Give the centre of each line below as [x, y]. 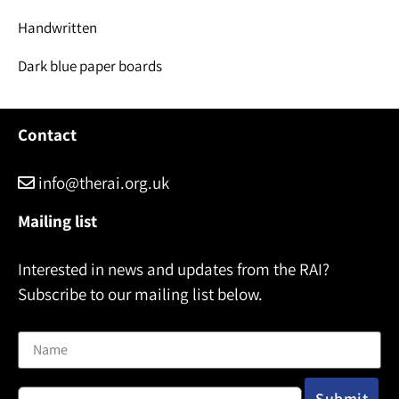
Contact [47, 134]
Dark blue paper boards [90, 65]
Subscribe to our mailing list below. [140, 293]
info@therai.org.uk [102, 182]
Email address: [63, 380]
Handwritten [57, 28]
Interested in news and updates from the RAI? [174, 269]
